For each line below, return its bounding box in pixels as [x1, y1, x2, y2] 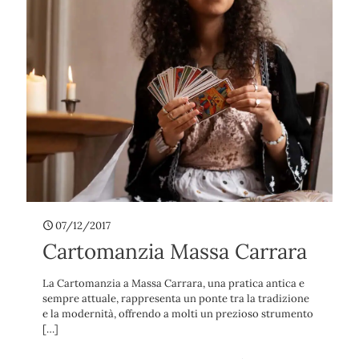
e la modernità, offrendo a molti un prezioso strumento [42, 307, 313, 321]
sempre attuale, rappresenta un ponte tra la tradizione [42, 292, 309, 306]
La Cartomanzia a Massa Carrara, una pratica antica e [42, 276, 305, 291]
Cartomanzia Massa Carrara [42, 238, 307, 265]
